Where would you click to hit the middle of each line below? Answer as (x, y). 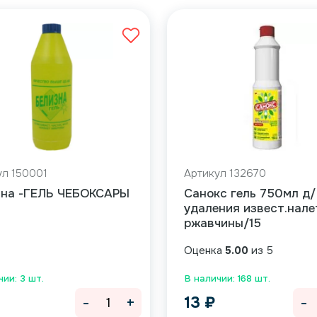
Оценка (204, 250)
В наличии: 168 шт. (227, 278)
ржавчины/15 (223, 223)
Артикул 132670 (225, 173)
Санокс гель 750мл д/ (250, 194)
